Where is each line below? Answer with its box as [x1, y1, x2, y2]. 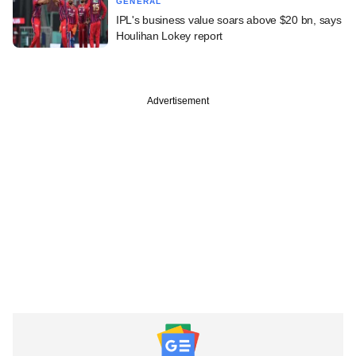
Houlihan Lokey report [116, 29, 223, 42]
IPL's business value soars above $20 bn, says [116, 13, 342, 26]
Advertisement [147, 95, 209, 106]
